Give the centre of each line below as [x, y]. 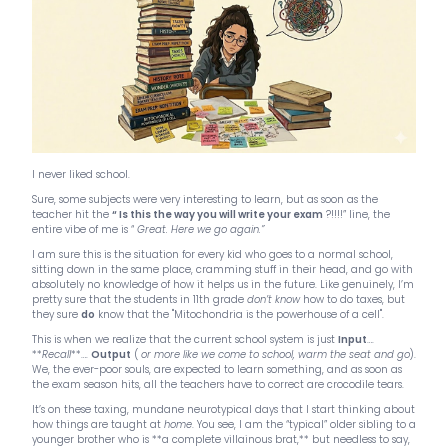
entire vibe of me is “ [84, 229]
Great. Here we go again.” [200, 229]
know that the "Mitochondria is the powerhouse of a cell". [239, 314]
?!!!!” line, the [356, 214]
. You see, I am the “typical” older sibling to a [304, 424]
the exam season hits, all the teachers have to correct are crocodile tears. [218, 384]
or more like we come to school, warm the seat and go [275, 354]
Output [111, 354]
